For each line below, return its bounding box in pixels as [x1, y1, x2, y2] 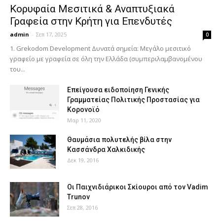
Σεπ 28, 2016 [67, 203, 98, 211]
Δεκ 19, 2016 [67, 156, 99, 164]
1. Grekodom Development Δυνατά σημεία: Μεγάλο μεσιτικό [10, 43, 191, 53]
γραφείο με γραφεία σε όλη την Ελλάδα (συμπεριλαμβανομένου [10, 54, 202, 63]
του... [10, 64, 25, 74]
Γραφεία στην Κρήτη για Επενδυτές [10, 15, 172, 27]
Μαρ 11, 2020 [67, 116, 101, 124]
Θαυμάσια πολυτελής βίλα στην [67, 135, 172, 144]
